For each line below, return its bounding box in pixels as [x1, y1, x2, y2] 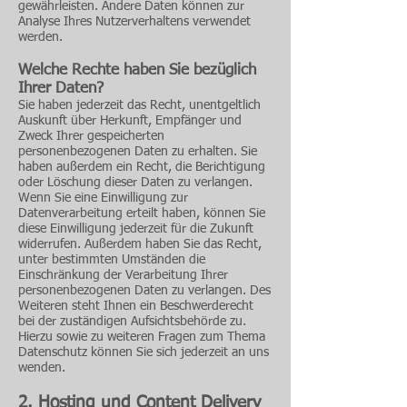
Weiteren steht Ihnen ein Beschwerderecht [18, 300, 253, 313]
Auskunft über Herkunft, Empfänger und [18, 114, 242, 127]
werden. [18, 31, 63, 44]
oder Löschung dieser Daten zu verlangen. [18, 176, 253, 189]
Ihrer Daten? [18, 81, 104, 96]
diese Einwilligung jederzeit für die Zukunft [18, 223, 253, 235]
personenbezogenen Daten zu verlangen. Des [18, 284, 271, 297]
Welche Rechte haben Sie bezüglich [18, 63, 256, 78]
